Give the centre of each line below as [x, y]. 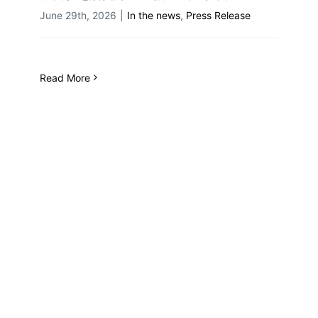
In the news [154, 15]
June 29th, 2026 [78, 15]
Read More [65, 77]
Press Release [218, 15]
